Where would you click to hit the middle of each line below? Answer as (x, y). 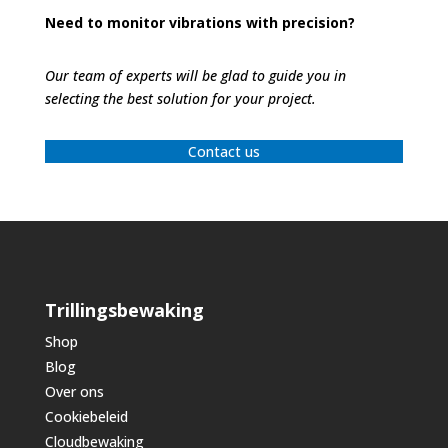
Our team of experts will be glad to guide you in (195, 75)
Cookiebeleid (86, 416)
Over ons (74, 391)
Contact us (223, 151)
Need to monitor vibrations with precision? (199, 22)
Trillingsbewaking (124, 309)
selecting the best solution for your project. (180, 98)
